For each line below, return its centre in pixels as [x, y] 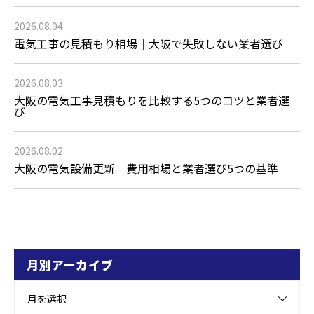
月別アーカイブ [70, 264]
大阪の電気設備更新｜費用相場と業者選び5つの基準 [146, 168]
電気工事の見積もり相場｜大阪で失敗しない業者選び [149, 43]
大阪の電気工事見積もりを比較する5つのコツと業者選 [152, 100]
